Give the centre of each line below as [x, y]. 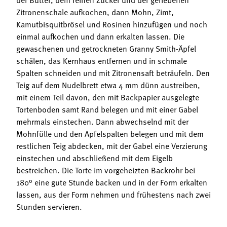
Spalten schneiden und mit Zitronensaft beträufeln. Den [113, 73]
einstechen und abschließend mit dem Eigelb [94, 158]
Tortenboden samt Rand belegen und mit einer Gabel [107, 109]
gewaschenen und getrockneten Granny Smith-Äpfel [106, 48]
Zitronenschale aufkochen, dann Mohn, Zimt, [95, 12]
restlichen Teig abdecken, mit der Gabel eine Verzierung [112, 146]
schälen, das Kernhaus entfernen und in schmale [102, 61]
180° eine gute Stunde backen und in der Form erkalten [112, 182]
